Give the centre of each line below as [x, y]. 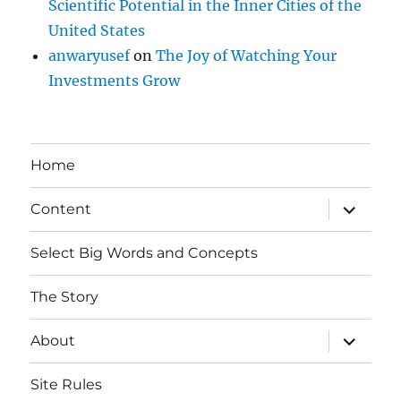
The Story [65, 297]
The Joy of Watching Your [247, 55]
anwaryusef [90, 55]
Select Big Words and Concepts [145, 253]
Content [61, 209]
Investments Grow [115, 80]
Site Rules [67, 385]
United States [97, 30]
